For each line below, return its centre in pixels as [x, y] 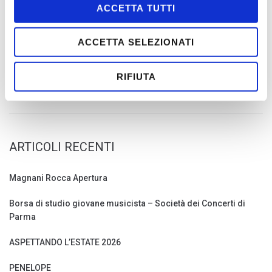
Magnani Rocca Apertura [58, 178]
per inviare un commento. [143, 22]
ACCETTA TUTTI [136, 8]
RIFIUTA [136, 76]
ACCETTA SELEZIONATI [136, 42]
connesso [74, 22]
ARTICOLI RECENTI [62, 147]
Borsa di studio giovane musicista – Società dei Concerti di [127, 203]
